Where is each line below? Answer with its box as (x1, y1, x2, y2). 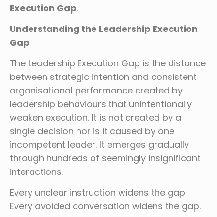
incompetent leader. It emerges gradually (10, 139, 189, 151)
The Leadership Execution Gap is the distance (10, 57, 206, 70)
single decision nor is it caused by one (10, 125, 174, 138)
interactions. (10, 166, 63, 178)
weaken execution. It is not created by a (10, 111, 181, 124)
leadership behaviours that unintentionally (10, 98, 192, 110)
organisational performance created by (10, 84, 183, 97)
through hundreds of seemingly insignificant (10, 152, 201, 165)
